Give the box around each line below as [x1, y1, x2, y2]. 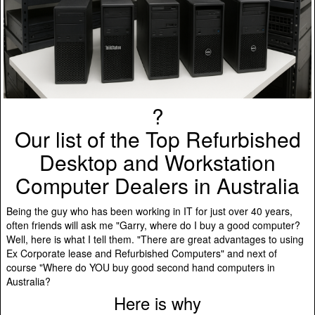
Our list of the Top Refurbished [14, 123, 301, 154]
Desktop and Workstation [39, 146, 276, 177]
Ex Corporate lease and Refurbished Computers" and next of [6, 245, 277, 260]
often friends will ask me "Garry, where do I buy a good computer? [6, 217, 300, 232]
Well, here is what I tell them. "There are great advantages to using [6, 231, 304, 246]
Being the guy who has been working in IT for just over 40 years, [6, 203, 292, 218]
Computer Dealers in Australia [15, 169, 300, 200]
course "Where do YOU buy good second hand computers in [6, 259, 275, 274]
